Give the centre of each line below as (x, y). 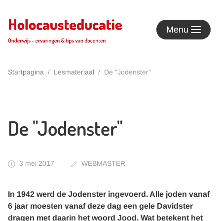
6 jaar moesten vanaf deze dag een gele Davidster (100, 206)
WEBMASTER (103, 163)
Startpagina (26, 72)
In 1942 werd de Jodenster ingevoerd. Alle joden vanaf (109, 194)
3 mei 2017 (37, 163)
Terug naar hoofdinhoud (61, 25)
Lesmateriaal (74, 72)
